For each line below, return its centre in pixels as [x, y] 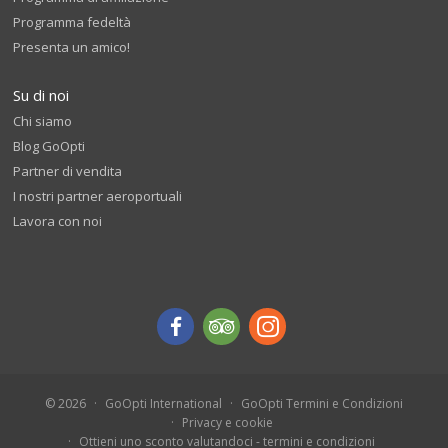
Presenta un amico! [72, 47]
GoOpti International [163, 403]
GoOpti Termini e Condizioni [322, 403]
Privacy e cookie [227, 422]
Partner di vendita [68, 171]
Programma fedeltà [72, 22]
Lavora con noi [58, 221]
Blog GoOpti [49, 146]
